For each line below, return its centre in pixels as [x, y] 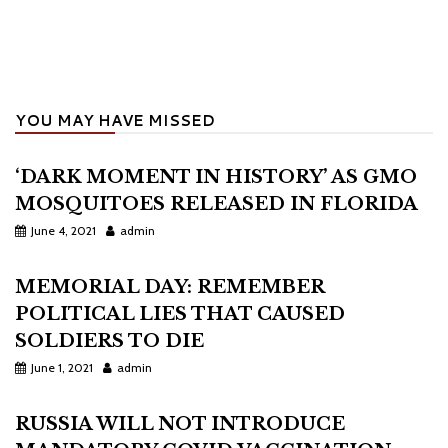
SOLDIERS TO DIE [109, 341]
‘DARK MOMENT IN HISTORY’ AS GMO [216, 177]
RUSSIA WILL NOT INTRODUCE [180, 424]
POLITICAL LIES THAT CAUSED [180, 314]
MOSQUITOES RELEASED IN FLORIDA [216, 204]
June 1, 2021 [62, 367]
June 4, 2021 [63, 230]
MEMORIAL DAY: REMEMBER [169, 287]
